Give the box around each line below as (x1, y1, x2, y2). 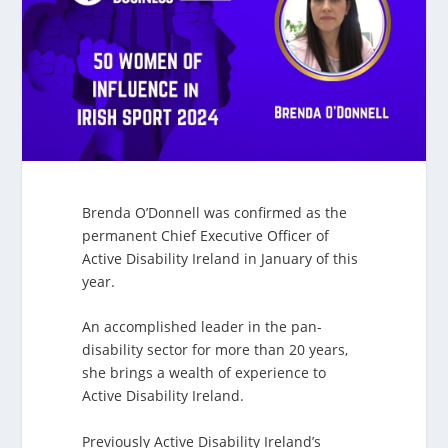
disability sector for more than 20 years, (82, 340, 349, 360)
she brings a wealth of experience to (82, 363, 327, 383)
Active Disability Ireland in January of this (82, 248, 359, 268)
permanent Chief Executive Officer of (82, 225, 330, 245)
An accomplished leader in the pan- (82, 317, 323, 337)
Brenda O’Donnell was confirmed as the (82, 202, 348, 222)
